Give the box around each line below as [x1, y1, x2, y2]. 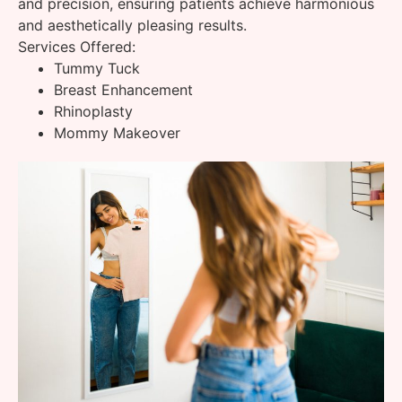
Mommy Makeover [54, 123, 180, 142]
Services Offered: [18, 37, 135, 56]
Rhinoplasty [54, 101, 133, 120]
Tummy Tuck [54, 58, 140, 77]
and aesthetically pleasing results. [18, 15, 247, 34]
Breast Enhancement [54, 80, 193, 99]
